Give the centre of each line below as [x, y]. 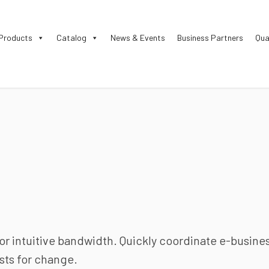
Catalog [71, 38]
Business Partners [210, 38]
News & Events [138, 38]
